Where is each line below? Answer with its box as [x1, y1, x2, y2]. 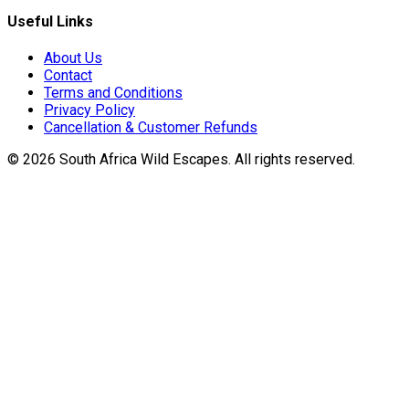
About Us [44, 48, 102, 67]
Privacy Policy [44, 100, 135, 119]
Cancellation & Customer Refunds [44, 118, 257, 136]
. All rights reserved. [228, 150, 355, 168]
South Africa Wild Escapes [59, 150, 228, 168]
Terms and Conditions [44, 83, 183, 101]
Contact [44, 66, 92, 84]
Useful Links [7, 12, 93, 30]
